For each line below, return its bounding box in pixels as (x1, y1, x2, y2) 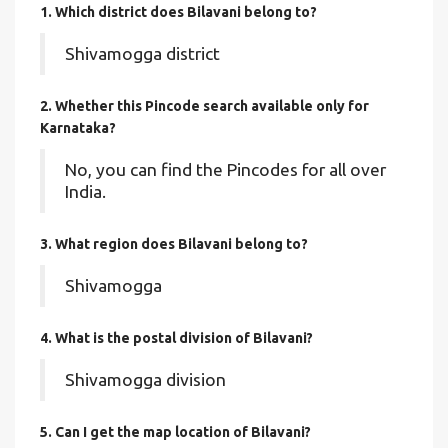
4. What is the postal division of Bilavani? (40, 330, 313, 346)
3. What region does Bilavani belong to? (40, 236, 308, 252)
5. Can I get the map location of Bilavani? (40, 424, 311, 440)
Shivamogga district (65, 44, 220, 63)
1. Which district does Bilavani (40, 4, 244, 20)
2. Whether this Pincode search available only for (40, 98, 369, 114)
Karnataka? (40, 120, 116, 136)
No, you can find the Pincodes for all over (65, 160, 386, 179)
